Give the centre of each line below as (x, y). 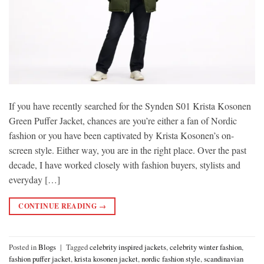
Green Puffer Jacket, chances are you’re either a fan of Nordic (123, 121)
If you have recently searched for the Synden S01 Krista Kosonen (130, 106)
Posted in (24, 247)
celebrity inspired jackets (128, 247)
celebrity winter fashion (206, 247)
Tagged (78, 247)
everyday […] (34, 180)
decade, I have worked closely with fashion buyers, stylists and (125, 165)
